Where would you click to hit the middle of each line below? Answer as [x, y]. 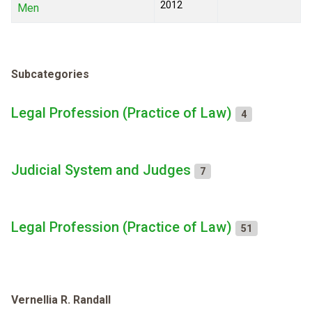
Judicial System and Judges [101, 170]
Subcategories [50, 75]
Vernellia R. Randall [61, 300]
